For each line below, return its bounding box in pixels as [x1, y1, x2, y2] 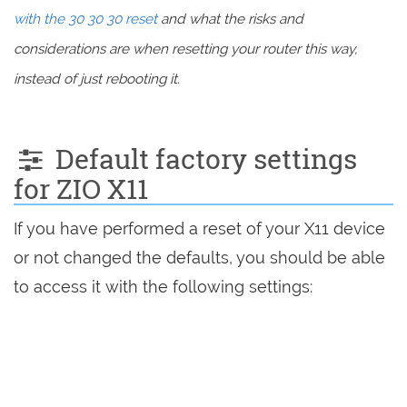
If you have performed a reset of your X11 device [14, 219, 385, 238]
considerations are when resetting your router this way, [14, 41, 357, 57]
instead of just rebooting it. [14, 71, 180, 87]
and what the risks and [157, 11, 303, 27]
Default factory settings [48, 141, 357, 176]
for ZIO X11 [14, 171, 148, 206]
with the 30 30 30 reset [14, 11, 157, 27]
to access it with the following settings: [14, 277, 313, 296]
